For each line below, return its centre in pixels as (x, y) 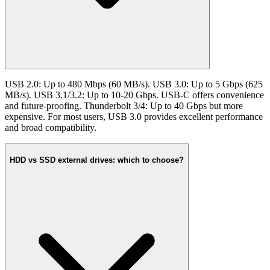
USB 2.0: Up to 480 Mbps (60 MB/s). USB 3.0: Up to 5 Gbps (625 (134, 84)
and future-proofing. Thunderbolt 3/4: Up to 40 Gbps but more (124, 106)
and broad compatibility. (51, 128)
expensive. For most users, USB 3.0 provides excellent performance (134, 117)
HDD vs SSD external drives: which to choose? (97, 160)
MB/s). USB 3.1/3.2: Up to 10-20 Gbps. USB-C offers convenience (134, 95)
